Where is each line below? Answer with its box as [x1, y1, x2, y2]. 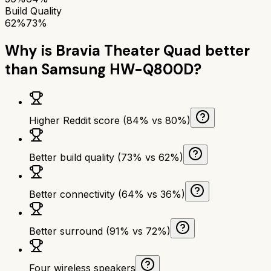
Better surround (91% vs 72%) [29, 224, 171, 237]
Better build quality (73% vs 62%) [29, 151, 183, 163]
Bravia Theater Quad [56, 41, 201, 60]
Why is [5, 41, 56, 60]
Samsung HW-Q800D [41, 59, 194, 79]
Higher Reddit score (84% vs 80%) [29, 114, 191, 126]
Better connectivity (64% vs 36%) [29, 188, 185, 200]
